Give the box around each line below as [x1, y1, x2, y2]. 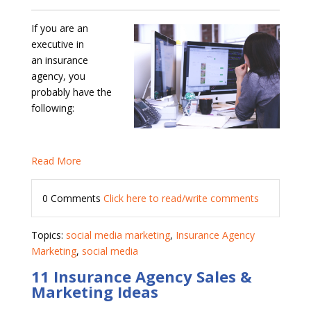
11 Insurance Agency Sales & [31, 266, 252, 287]
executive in [31, 37, 84, 51]
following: [31, 101, 74, 115]
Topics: [31, 228, 66, 242]
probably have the [31, 85, 112, 99]
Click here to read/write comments [103, 192, 259, 205]
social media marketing [65, 228, 170, 242]
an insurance [31, 53, 88, 67]
